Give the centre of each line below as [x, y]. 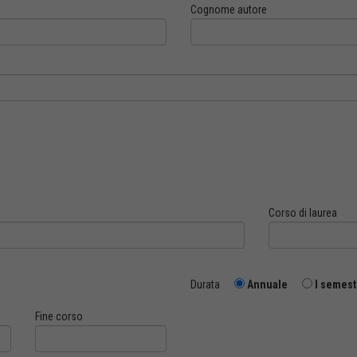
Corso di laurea [302, 213]
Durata [211, 284]
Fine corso [59, 316]
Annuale [267, 284]
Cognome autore [229, 10]
